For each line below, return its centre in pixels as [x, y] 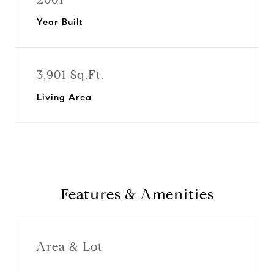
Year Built [60, 22]
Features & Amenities [137, 194]
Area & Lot [69, 246]
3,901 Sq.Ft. [70, 75]
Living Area [64, 97]
